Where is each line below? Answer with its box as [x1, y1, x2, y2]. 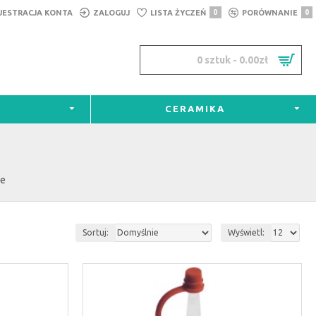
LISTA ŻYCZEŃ [150, 8, 206, 17]
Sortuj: [83, 227, 109, 237]
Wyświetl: [228, 227, 265, 237]
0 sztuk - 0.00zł [197, 54, 268, 66]
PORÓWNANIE [241, 8, 298, 17]
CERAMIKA [165, 104, 226, 114]
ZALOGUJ [93, 8, 130, 17]
